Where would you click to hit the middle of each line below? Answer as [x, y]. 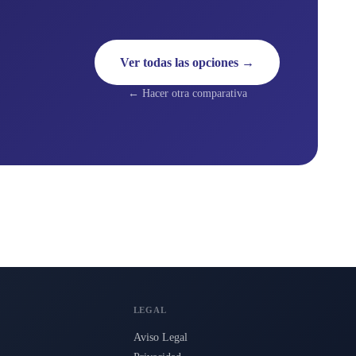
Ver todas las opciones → [187, 63]
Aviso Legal [160, 338]
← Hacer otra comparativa [187, 94]
